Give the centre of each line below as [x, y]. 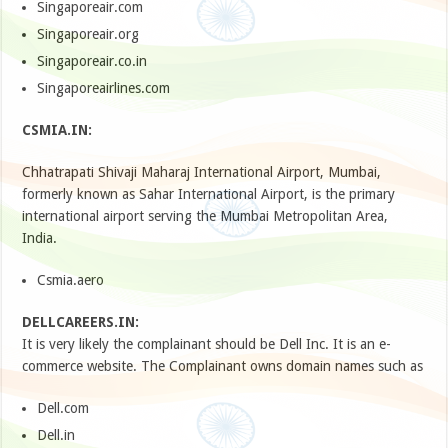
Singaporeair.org [88, 34]
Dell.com [63, 408]
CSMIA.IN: [57, 130]
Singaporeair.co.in [92, 61]
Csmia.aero [71, 280]
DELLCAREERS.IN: [81, 322]
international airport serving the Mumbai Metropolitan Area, [205, 216]
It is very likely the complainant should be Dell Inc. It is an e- [207, 344]
